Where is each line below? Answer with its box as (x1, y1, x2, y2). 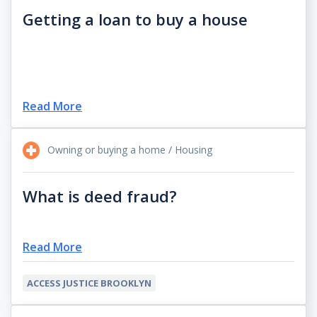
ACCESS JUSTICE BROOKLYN (27, 277, 151, 290)
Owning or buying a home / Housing (45, 143, 212, 157)
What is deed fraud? (23, 185, 177, 207)
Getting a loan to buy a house (23, 8, 248, 30)
